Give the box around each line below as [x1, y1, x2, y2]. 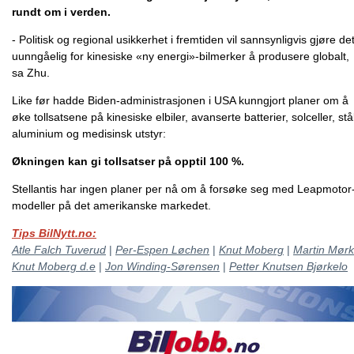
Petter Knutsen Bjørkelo [229, 260, 348, 273]
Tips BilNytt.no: [12, 227, 96, 239]
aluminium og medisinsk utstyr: [12, 127, 166, 140]
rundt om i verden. [12, 6, 111, 18]
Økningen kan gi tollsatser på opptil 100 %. [12, 155, 244, 168]
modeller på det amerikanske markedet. [12, 199, 211, 212]
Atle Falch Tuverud [12, 243, 106, 256]
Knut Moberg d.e [12, 260, 96, 273]
